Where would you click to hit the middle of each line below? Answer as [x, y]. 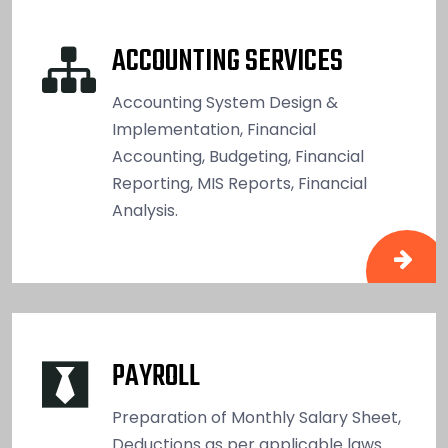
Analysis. [145, 210]
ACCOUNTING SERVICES [227, 61]
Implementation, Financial [214, 129]
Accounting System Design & [225, 102]
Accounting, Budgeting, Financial [238, 156]
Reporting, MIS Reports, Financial [239, 183]
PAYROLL [156, 376]
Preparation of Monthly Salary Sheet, [256, 417]
